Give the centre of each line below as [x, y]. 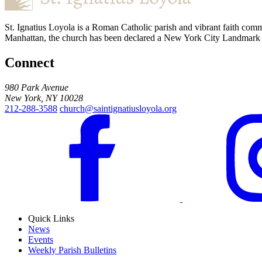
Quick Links [51, 218]
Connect [30, 62]
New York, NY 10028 [44, 98]
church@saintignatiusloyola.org [118, 108]
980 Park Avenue [37, 87]
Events [41, 239]
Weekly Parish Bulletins [72, 250]
